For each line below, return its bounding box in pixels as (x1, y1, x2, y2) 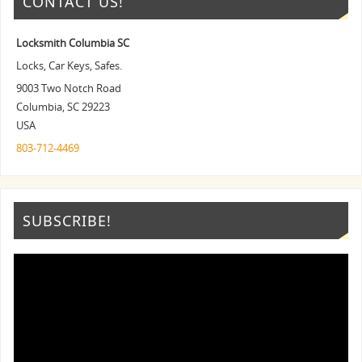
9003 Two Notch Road (16, 82, 122, 96)
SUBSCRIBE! (23, 210, 112, 230)
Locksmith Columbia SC (16, 36, 130, 51)
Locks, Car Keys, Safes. (16, 59, 123, 74)
